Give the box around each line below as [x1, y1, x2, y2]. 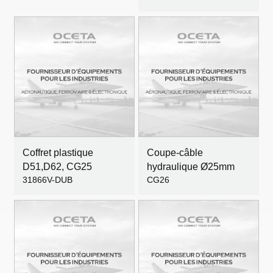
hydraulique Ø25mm [147, 161, 235, 172]
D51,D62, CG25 [23, 161, 92, 172]
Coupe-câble [147, 147, 203, 158]
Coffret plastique [23, 147, 93, 158]
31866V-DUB [23, 175, 73, 185]
